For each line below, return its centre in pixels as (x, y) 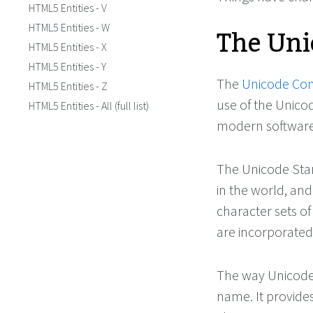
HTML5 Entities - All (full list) (89, 105)
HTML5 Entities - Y (67, 66)
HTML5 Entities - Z (68, 86)
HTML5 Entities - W (69, 27)
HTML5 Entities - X (68, 47)
